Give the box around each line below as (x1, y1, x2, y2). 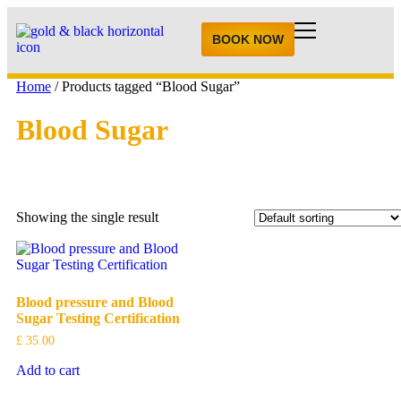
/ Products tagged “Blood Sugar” (51, 79, 240, 94)
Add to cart (16, 363, 80, 379)
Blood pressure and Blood (16, 294, 174, 311)
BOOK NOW (212, 31, 285, 47)
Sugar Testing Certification (16, 311, 180, 327)
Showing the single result (16, 209, 158, 226)
